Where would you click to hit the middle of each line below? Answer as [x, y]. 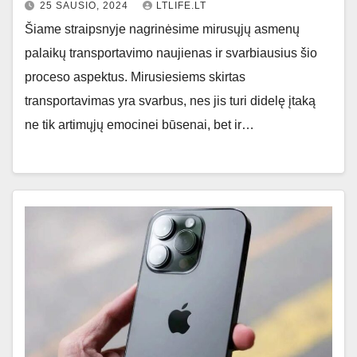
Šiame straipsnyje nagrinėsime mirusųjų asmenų [162, 29]
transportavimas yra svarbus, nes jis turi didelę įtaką [170, 100]
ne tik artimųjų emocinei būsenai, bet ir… [139, 124]
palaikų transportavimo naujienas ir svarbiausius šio [171, 53]
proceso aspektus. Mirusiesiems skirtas [135, 76]
